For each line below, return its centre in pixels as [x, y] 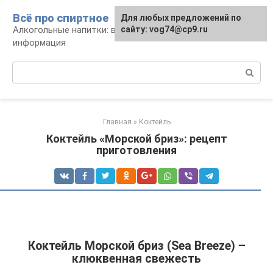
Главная [117, 122]
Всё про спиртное [61, 18]
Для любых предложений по [181, 18]
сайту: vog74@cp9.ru [164, 29]
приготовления [136, 150]
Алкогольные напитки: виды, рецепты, [95, 30]
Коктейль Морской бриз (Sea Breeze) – [136, 246]
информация [39, 43]
